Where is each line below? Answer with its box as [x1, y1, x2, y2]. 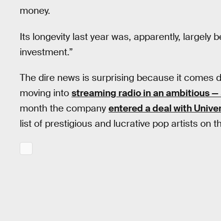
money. [20, 4, 50, 17]
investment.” [20, 45, 73, 58]
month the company [20, 102, 109, 115]
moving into [20, 87, 72, 100]
